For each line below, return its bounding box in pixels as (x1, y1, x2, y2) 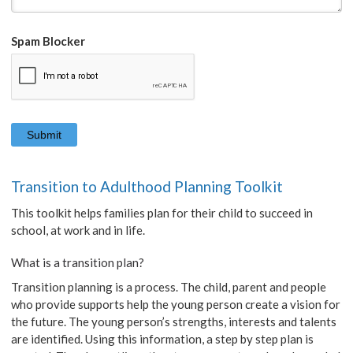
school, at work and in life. (11, 223, 146, 238)
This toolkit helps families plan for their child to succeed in (11, 206, 314, 221)
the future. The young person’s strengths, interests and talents (11, 314, 337, 329)
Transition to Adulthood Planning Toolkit (11, 177, 284, 196)
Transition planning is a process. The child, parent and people (11, 280, 327, 295)
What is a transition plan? (11, 255, 145, 270)
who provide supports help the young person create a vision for (11, 297, 341, 312)
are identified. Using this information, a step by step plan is (11, 332, 314, 347)
